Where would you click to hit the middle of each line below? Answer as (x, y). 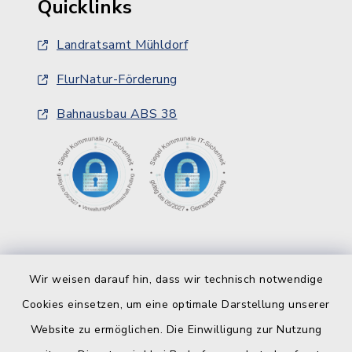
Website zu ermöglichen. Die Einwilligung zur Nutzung (176, 330)
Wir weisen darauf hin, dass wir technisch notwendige (176, 279)
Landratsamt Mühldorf (122, 45)
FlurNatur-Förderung (117, 79)
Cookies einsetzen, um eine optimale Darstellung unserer (176, 304)
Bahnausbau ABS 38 (117, 114)
